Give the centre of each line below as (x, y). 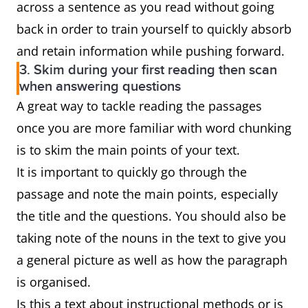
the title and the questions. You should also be (151, 216)
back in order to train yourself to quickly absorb (154, 29)
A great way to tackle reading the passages (139, 106)
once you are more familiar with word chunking (154, 128)
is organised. (54, 282)
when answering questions (100, 87)
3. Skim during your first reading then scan (148, 70)
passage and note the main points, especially (147, 194)
